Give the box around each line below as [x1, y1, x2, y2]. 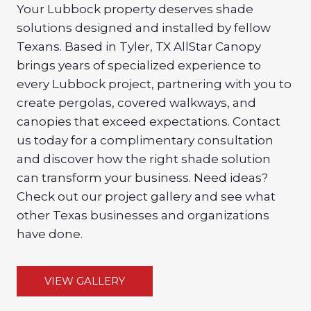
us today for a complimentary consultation [17, 133, 274, 147]
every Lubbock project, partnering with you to [17, 76, 292, 91]
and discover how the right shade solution [17, 151, 271, 166]
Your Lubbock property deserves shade [17, 1, 253, 16]
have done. [17, 226, 83, 241]
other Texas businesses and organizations [17, 208, 269, 222]
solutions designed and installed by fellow [17, 20, 271, 35]
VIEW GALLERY [44, 274, 125, 287]
